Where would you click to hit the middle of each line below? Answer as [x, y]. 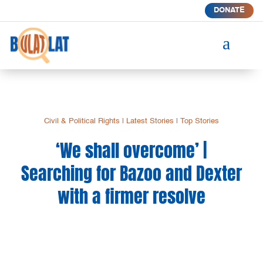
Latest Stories [150, 121]
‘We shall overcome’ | [131, 150]
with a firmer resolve [131, 196]
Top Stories [199, 121]
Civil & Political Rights [82, 121]
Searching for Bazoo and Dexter [131, 173]
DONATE [229, 10]
